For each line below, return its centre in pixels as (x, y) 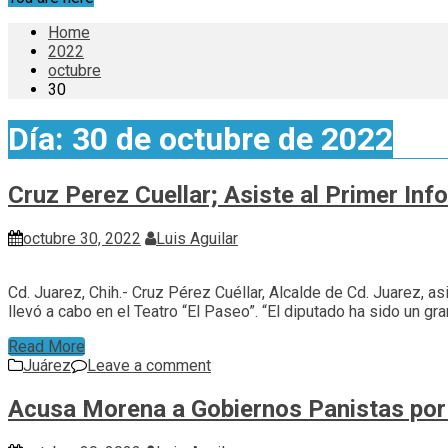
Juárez (47, 365)
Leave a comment (149, 365)
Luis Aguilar (197, 238)
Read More (46, 346)
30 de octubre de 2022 (232, 139)
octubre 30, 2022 (82, 238)
